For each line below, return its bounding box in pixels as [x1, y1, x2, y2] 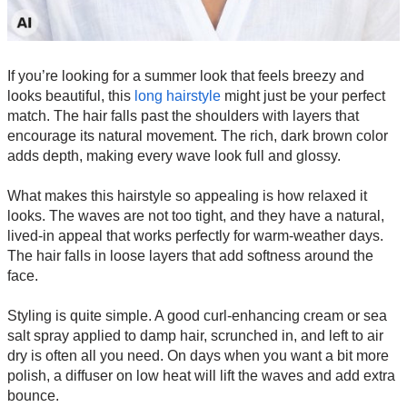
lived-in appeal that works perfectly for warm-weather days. [7, 228, 383, 244]
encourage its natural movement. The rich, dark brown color [7, 128, 388, 144]
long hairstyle [134, 88, 221, 104]
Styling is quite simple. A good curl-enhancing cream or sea [7, 308, 387, 324]
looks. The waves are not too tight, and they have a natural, [7, 208, 384, 224]
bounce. [7, 388, 59, 404]
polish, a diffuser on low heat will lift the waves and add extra [7, 368, 395, 384]
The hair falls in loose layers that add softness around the [7, 248, 373, 264]
